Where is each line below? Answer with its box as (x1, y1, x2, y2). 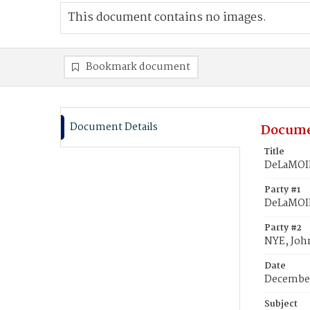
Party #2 (264, 221, 302, 235)
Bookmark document (86, 59, 190, 75)
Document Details (70, 119, 158, 136)
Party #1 (264, 183, 300, 197)
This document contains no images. (68, 8, 266, 27)
